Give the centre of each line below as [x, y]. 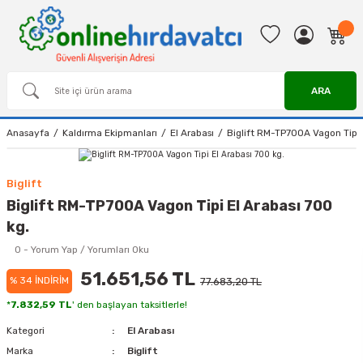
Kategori [26, 331]
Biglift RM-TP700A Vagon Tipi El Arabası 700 [169, 206]
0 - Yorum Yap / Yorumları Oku [82, 250]
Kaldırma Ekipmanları [110, 133]
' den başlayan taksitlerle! [130, 305]
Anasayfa [28, 133]
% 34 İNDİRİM [39, 280]
